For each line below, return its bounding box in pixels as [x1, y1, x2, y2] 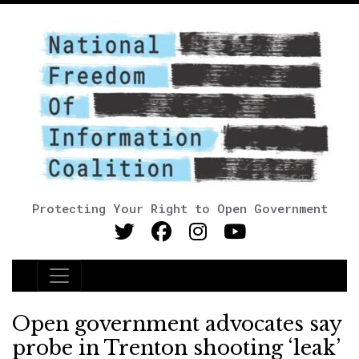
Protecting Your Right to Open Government [31, 200, 328, 216]
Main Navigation [36, 274, 187, 296]
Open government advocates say [12, 312, 341, 337]
